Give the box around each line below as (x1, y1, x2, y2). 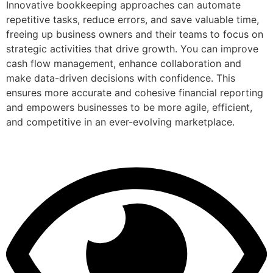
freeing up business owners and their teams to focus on (6, 28, 263, 41)
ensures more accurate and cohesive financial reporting (6, 87, 263, 99)
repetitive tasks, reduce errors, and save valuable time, (6, 13, 259, 26)
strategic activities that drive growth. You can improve (6, 43, 258, 55)
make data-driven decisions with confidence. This (6, 72, 235, 85)
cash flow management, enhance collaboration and (6, 57, 241, 70)
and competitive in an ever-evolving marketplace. (6, 116, 235, 129)
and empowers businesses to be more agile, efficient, (6, 101, 252, 114)
